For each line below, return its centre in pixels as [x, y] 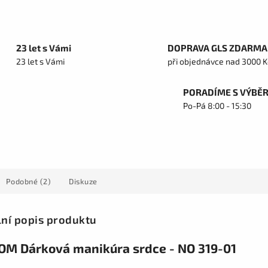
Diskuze [83, 181]
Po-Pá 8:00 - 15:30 [217, 106]
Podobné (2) [28, 181]
